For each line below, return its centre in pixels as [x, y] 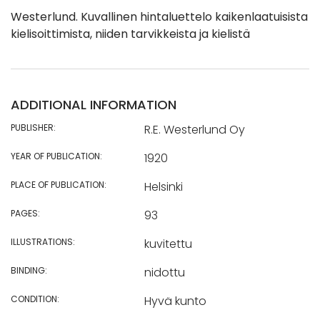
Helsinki [163, 187]
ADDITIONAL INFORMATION [94, 105]
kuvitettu [168, 244]
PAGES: [25, 214]
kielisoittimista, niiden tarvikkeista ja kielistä [130, 34]
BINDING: [29, 271]
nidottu [164, 273]
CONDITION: [35, 299]
